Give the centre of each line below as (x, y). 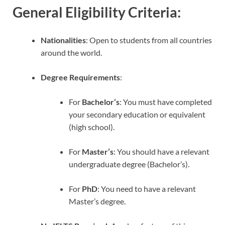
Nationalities (63, 40)
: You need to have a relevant (147, 189)
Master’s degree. (97, 201)
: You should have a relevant (161, 152)
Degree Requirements (80, 77)
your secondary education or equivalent (137, 115)
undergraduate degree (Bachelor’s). (129, 164)
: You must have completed (166, 102)
